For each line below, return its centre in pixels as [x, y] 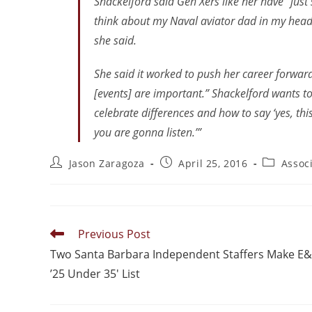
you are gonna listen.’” [148, 133]
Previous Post [114, 234]
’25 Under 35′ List [95, 274]
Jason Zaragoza [107, 164]
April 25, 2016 [213, 164]
